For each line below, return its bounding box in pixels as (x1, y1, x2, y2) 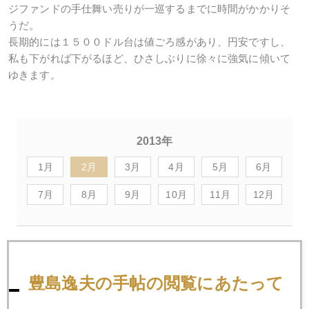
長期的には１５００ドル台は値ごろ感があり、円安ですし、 (8, 36, 291, 48)
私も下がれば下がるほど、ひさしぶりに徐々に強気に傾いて (8, 52, 291, 64)
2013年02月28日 (17, 242, 93, 255)
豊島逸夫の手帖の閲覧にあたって (28, 273, 284, 292)
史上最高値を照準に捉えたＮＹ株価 (17, 259, 184, 271)
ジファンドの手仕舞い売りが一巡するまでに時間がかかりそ (8, 3, 291, 14)
